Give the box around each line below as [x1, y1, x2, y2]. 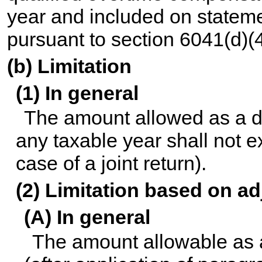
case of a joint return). [15, 152, 206, 175]
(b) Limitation [7, 55, 132, 78]
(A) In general [23, 206, 150, 229]
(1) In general [15, 82, 139, 105]
